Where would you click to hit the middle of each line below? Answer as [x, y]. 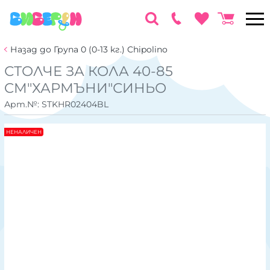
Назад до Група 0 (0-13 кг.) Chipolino [89, 49]
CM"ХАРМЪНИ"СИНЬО [85, 88]
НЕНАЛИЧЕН [24, 132]
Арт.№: [23, 104]
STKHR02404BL [75, 104]
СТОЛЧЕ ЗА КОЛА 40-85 [89, 71]
